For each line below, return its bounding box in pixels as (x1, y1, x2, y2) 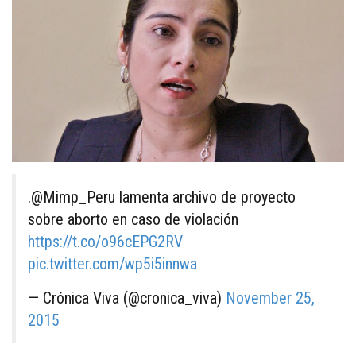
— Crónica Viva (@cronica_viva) (28, 288, 226, 308)
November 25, (226, 288, 315, 308)
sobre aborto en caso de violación (28, 209, 238, 229)
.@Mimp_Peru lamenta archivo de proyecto (28, 187, 296, 207)
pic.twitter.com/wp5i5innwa (28, 253, 197, 273)
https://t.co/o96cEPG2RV (28, 231, 183, 251)
